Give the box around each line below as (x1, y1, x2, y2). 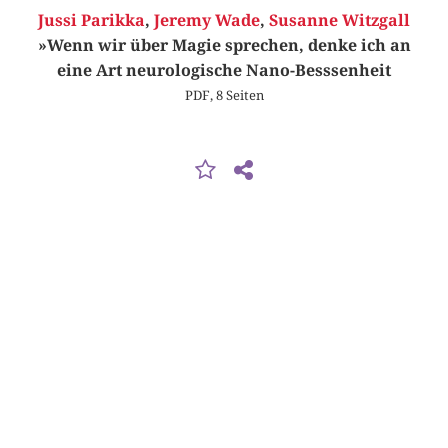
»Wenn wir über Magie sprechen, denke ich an (37, 36, 411, 56)
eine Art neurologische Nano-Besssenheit (57, 61, 391, 81)
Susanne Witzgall (269, 11, 410, 31)
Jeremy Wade (154, 11, 260, 31)
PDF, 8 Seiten (184, 87, 264, 104)
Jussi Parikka (38, 11, 145, 31)
